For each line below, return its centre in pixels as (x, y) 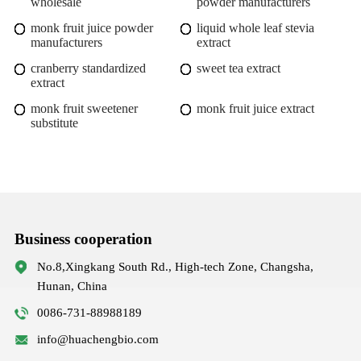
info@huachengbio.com (98, 340)
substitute (54, 122)
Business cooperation (83, 239)
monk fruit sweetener (84, 108)
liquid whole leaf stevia (255, 27)
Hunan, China (72, 286)
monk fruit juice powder (91, 27)
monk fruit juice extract (255, 108)
